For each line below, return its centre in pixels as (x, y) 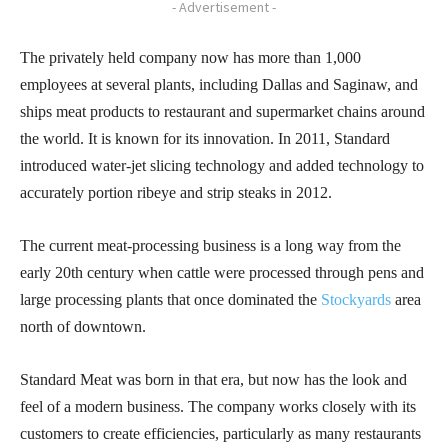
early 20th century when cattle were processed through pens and (222, 273)
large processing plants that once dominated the (170, 300)
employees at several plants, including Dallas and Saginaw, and (219, 85)
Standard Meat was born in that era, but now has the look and (213, 380)
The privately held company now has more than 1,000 (190, 58)
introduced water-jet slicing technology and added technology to (222, 166)
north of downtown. (85, 327)
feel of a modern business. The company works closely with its (218, 407)
